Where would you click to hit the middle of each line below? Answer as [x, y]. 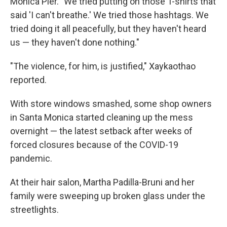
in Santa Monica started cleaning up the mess [102, 117]
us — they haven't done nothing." [75, 42]
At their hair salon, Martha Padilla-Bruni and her [102, 182]
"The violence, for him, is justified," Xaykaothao [103, 66]
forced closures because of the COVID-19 [94, 144]
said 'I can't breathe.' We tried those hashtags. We [109, 15]
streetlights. [34, 209]
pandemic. [31, 158]
